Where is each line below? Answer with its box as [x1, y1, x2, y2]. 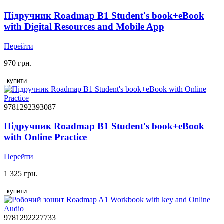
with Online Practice [4, 132, 87, 143]
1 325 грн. [4, 169, 38, 178]
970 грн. [4, 58, 32, 67]
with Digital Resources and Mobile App [4, 21, 164, 32]
